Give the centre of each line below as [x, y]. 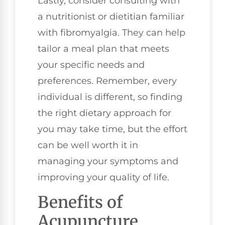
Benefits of [80, 202]
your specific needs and [91, 65]
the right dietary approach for [104, 113]
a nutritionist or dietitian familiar [111, 17]
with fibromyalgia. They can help [111, 33]
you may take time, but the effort [113, 129]
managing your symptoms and [108, 161]
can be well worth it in [88, 145]
